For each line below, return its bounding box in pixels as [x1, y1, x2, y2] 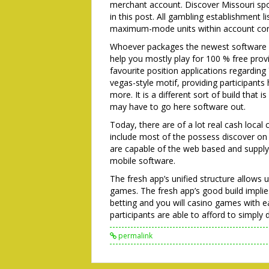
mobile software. [110, 155, 175, 166]
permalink [116, 231, 153, 241]
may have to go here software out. [110, 101, 246, 112]
